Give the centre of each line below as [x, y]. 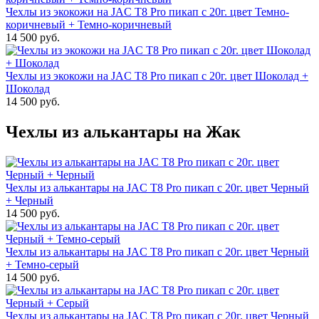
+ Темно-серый [42, 264]
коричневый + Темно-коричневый [89, 25]
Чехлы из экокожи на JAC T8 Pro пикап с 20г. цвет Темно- [147, 12]
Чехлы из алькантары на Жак [123, 131]
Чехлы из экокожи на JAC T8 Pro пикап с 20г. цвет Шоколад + [157, 76]
